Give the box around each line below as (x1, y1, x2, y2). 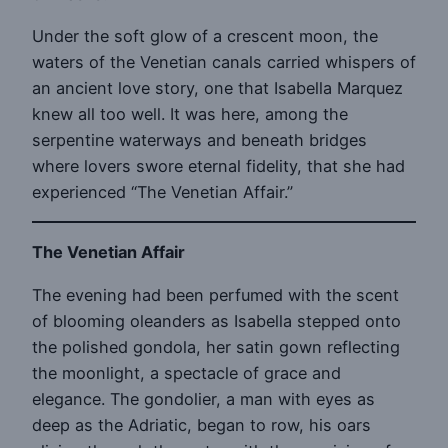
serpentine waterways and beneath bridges (32, 129, 367, 150)
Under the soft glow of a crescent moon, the (32, 25, 378, 46)
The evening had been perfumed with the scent (32, 284, 399, 305)
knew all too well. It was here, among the (32, 103, 348, 124)
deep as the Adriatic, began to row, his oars (32, 414, 371, 435)
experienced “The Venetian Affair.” (32, 181, 293, 202)
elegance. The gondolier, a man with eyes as (32, 388, 375, 409)
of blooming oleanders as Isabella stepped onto (32, 310, 401, 331)
